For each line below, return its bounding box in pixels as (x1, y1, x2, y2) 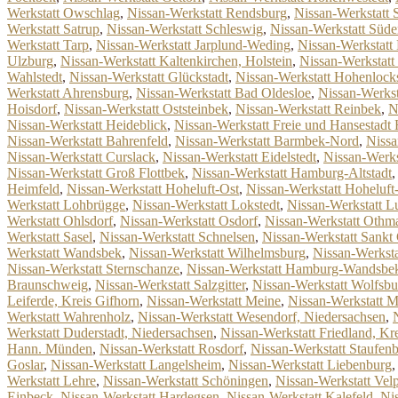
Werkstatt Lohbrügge (7, 197, 125, 212)
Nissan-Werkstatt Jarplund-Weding (96, 37, 291, 52)
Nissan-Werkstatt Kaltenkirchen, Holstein (60, 53, 292, 68)
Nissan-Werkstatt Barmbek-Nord (175, 133, 359, 148)
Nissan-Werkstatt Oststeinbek (64, 101, 228, 116)
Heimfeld (7, 181, 60, 196)
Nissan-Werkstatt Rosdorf (99, 341, 243, 356)
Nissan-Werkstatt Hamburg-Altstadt (192, 165, 392, 180)
